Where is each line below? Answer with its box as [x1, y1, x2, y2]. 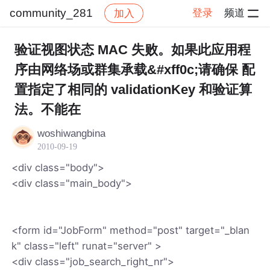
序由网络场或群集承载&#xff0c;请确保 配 [14, 62, 255, 77]
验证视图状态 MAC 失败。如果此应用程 [14, 42, 251, 57]
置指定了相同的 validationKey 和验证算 [14, 82, 252, 97]
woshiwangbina [37, 127, 106, 139]
